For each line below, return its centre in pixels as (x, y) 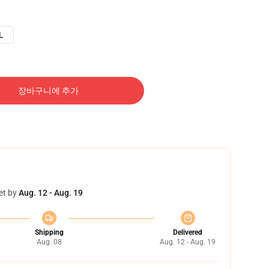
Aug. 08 (49, 242)
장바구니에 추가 (48, 91)
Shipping (49, 232)
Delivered (188, 232)
